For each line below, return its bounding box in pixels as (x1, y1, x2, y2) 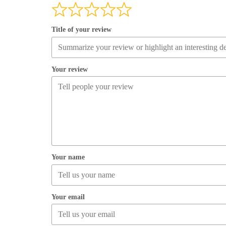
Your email (51, 193, 85, 201)
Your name (51, 153, 85, 161)
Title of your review (51, 26, 111, 34)
